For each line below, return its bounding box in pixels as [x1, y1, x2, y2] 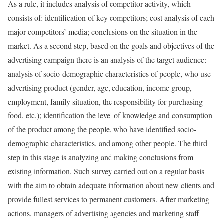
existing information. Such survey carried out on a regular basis [8, 166, 204, 176]
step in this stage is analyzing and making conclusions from [8, 152, 193, 162]
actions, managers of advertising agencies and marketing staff [8, 208, 199, 218]
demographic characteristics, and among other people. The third [8, 138, 207, 148]
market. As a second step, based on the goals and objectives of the [8, 40, 214, 51]
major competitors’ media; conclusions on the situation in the [8, 26, 197, 37]
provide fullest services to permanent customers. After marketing [8, 194, 209, 204]
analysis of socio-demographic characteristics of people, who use [8, 68, 211, 79]
